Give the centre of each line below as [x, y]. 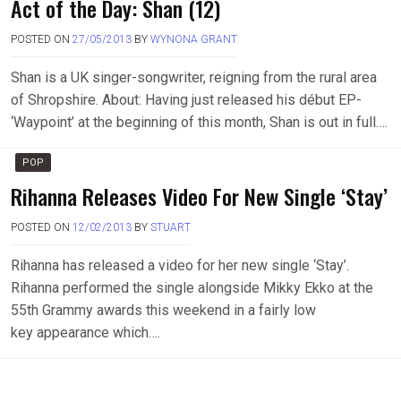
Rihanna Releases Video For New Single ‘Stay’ [199, 196]
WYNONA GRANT [194, 39]
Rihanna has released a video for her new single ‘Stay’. [180, 265]
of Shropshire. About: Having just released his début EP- [186, 100]
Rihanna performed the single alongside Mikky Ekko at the [192, 288]
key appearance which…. [85, 333]
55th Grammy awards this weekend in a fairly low [163, 310]
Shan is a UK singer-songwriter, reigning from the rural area [194, 77]
